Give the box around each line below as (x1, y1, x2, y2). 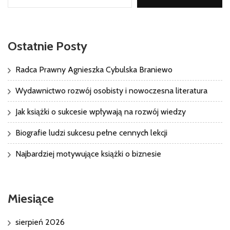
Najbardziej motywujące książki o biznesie (15, 148, 161, 159)
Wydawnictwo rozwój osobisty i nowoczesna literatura (15, 85, 207, 95)
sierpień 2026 (15, 217, 65, 227)
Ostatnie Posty (8, 38, 87, 53)
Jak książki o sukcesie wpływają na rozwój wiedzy (15, 106, 186, 117)
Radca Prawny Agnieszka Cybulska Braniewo (15, 64, 172, 74)
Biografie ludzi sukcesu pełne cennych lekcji (15, 127, 167, 138)
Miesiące (8, 190, 54, 206)
